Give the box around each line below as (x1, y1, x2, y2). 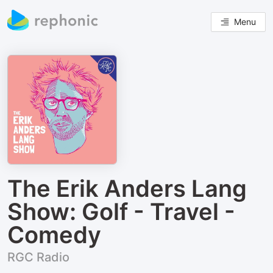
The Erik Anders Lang (7, 174, 247, 202)
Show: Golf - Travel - (7, 197, 235, 225)
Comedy (7, 221, 101, 249)
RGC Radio (7, 250, 69, 264)
